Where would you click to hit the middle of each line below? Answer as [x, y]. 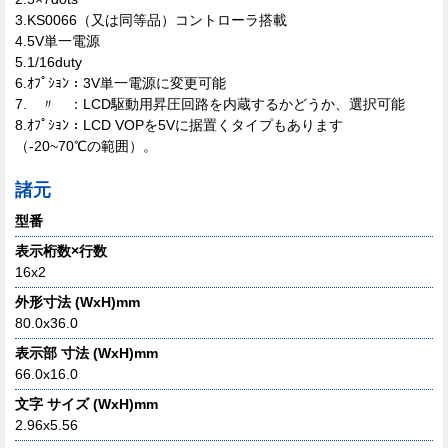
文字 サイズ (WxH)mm [86, 403]
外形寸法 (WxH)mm [77, 301]
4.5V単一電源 [57, 40]
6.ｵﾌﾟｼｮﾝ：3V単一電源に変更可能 [120, 82]
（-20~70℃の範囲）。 [86, 145]
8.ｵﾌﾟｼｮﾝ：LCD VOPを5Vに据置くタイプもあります [179, 124]
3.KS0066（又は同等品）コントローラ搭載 [151, 19]
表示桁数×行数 [61, 250]
